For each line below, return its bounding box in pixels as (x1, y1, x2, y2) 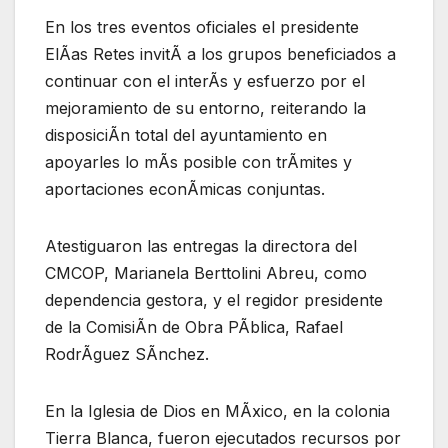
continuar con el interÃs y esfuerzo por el (45, 70, 365, 91)
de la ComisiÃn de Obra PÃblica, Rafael (45, 316, 343, 337)
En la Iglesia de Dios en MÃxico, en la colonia (45, 400, 390, 421)
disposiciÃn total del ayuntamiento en (45, 124, 327, 145)
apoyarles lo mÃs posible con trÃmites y (45, 151, 352, 172)
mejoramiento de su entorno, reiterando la (45, 97, 366, 118)
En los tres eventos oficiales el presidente (45, 16, 359, 37)
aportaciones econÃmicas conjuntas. (45, 178, 325, 199)
